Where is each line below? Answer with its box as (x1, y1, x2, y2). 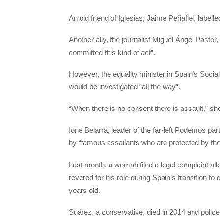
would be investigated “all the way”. (69, 82, 180, 91)
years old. (69, 186, 100, 194)
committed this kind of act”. (69, 48, 155, 56)
